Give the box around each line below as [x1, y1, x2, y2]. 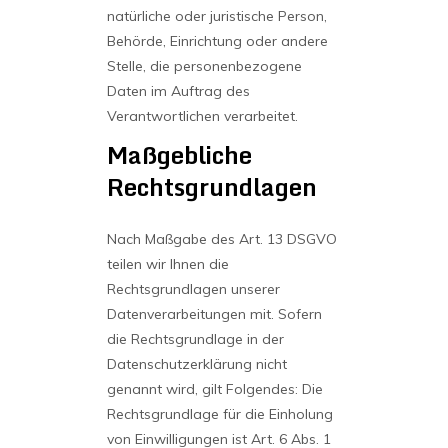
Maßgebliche [106, 135, 252, 174]
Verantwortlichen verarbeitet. [106, 107, 298, 125]
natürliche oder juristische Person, [106, 7, 327, 25]
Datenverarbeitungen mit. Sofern [106, 305, 322, 323]
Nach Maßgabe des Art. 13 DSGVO [106, 230, 337, 248]
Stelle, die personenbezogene [106, 57, 302, 75]
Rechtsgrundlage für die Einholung [106, 405, 333, 423]
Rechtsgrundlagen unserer [106, 280, 280, 298]
